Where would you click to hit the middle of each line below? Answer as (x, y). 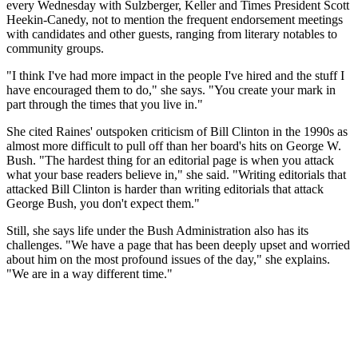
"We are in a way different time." (89, 273)
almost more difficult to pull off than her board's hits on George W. (174, 145)
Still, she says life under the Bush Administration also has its (157, 230)
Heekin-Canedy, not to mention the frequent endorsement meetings (175, 19)
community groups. (55, 48)
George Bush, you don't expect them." (103, 203)
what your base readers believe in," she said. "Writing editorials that (176, 174)
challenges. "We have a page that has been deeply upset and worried (178, 245)
